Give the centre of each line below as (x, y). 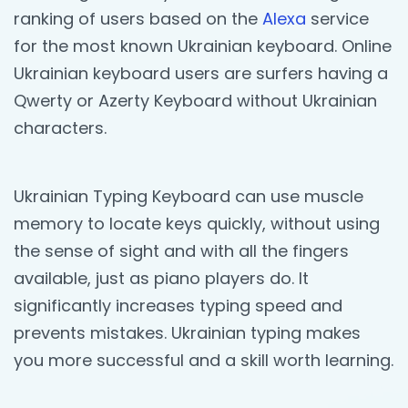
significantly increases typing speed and (178, 305)
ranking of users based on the (138, 18)
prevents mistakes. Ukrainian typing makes (187, 332)
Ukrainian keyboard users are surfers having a (201, 73)
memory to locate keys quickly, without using (197, 223)
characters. (60, 127)
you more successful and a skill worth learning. (204, 360)
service (337, 18)
